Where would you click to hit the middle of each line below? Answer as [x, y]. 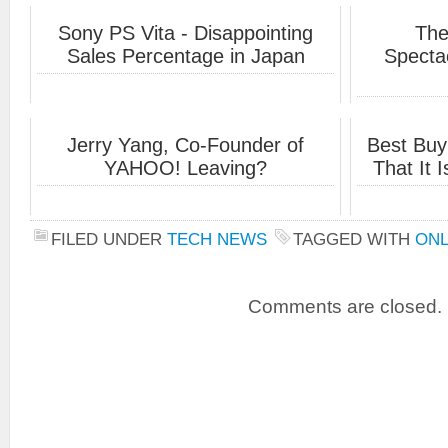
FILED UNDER [109, 238]
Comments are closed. [345, 306]
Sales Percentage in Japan [185, 55]
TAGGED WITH [354, 238]
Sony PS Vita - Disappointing [185, 32]
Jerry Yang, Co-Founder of [185, 144]
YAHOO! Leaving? [185, 167]
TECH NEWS [217, 238]
